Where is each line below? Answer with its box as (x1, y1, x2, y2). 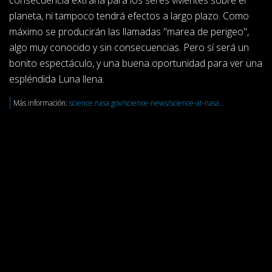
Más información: (13, 98, 69, 109)
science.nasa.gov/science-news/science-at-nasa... (69, 98, 225, 109)
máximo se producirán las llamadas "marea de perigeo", (9, 25, 249, 39)
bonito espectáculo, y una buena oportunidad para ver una (9, 56, 262, 70)
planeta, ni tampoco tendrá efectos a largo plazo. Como (9, 9, 249, 23)
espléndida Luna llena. (9, 72, 104, 86)
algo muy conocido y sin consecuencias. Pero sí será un (9, 41, 249, 55)
